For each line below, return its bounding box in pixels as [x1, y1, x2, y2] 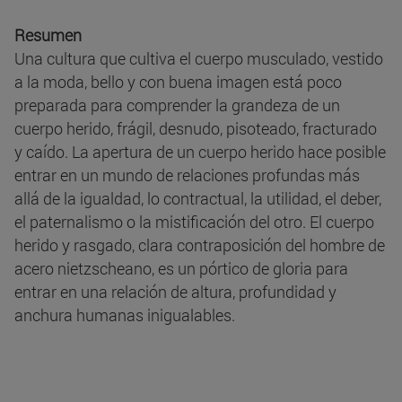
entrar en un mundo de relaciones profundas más [14, 164, 360, 187]
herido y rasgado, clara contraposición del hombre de [14, 234, 385, 257]
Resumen [14, 24, 82, 47]
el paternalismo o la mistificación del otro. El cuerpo [14, 211, 374, 233]
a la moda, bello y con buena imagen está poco [14, 71, 342, 93]
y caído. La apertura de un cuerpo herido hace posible [14, 141, 386, 163]
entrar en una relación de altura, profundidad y [14, 281, 336, 303]
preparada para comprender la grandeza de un [14, 94, 340, 117]
